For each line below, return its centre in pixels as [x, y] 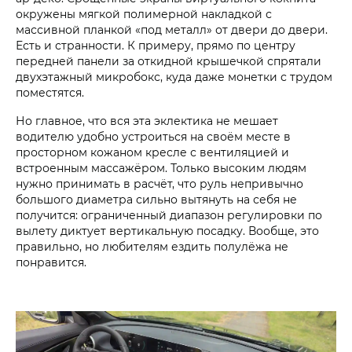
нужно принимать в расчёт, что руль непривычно [159, 183]
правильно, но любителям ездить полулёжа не [152, 246]
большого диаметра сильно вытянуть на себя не [156, 199]
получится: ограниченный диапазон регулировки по [169, 214]
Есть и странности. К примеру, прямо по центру [156, 45]
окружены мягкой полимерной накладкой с [144, 13]
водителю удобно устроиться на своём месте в [153, 136]
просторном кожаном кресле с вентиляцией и [152, 152]
